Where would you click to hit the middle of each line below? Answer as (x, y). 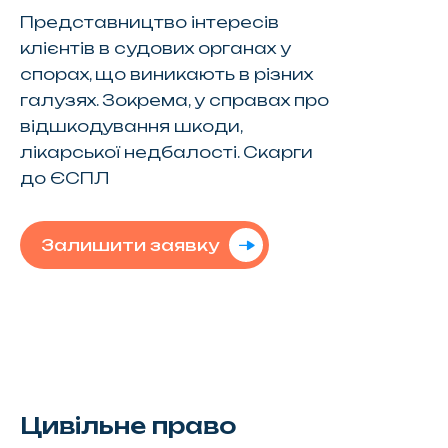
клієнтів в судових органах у (155, 47)
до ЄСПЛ (64, 177)
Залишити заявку (129, 244)
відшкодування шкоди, (130, 125)
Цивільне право (127, 425)
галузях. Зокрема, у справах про (174, 99)
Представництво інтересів (149, 21)
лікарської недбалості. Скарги (166, 151)
